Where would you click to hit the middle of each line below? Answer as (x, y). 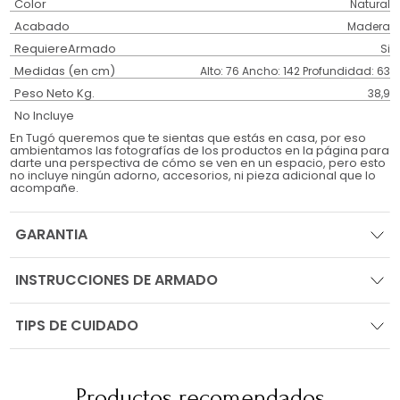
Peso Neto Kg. (55, 94)
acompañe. (45, 188)
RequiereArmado (66, 49)
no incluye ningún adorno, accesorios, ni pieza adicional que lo (193, 176)
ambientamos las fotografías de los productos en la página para (200, 151)
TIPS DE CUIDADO (77, 326)
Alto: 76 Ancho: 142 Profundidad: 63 (295, 71)
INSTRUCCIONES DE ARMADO (117, 280)
